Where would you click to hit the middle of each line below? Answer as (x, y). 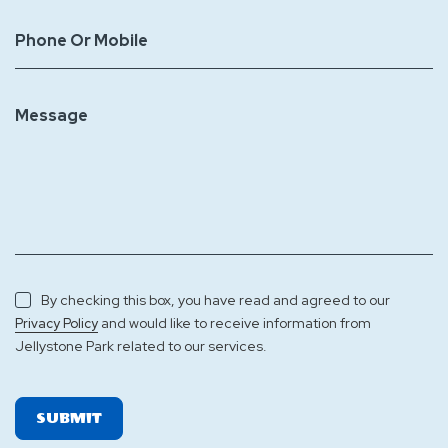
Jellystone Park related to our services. (141, 346)
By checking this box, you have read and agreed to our (215, 300)
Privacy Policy (56, 323)
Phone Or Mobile (81, 40)
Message (51, 115)
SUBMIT (69, 418)
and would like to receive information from (234, 323)
